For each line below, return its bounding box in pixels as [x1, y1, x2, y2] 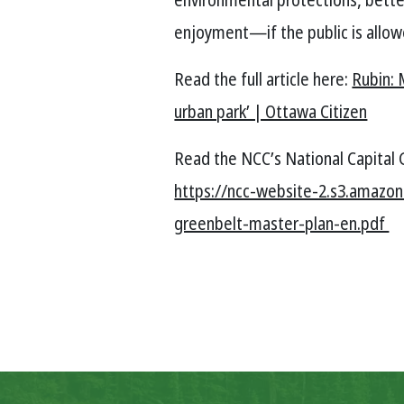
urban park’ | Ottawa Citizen [174, 98, 368, 124]
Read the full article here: [174, 66, 353, 91]
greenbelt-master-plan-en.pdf [174, 210, 390, 235]
